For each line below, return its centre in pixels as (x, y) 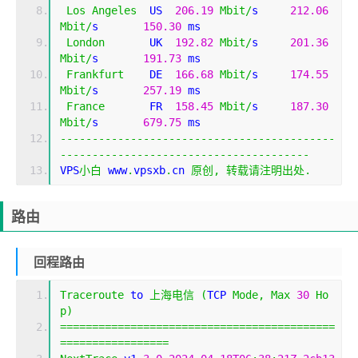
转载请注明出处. (268, 171)
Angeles (114, 11)
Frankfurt (95, 75)
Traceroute (92, 295)
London (86, 43)
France (86, 107)
